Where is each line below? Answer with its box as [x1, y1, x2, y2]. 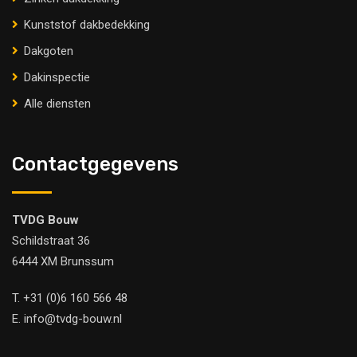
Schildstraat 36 [12, 233, 90, 248]
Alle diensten [24, 96, 91, 111]
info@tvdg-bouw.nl [24, 311, 122, 326]
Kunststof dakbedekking [24, 17, 150, 32]
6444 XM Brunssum [12, 253, 114, 269]
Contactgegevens [12, 152, 178, 175]
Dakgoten [24, 43, 73, 58]
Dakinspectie [24, 69, 90, 84]
